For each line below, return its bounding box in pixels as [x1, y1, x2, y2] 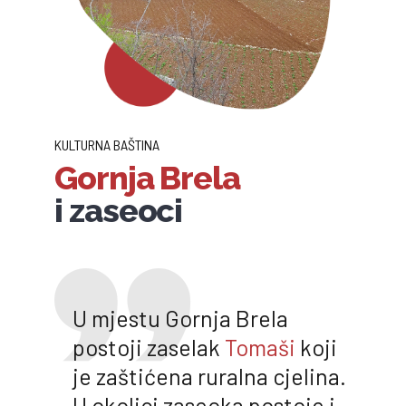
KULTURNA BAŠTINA [54, 136, 159, 154]
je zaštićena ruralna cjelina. [72, 362, 346, 390]
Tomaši [225, 333, 295, 361]
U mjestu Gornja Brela [72, 304, 288, 332]
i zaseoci [54, 190, 183, 229]
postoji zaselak [72, 333, 225, 361]
